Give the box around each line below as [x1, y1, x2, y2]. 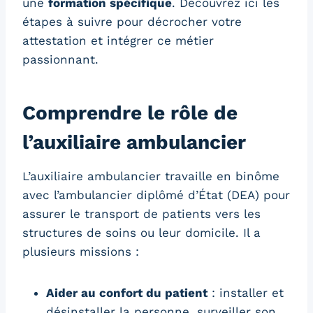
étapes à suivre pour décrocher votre [22, 15, 242, 29]
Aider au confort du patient [46, 286, 208, 300]
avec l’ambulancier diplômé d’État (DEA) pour [22, 188, 290, 203]
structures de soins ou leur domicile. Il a [22, 226, 261, 240]
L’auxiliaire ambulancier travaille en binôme [22, 169, 279, 184]
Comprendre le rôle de [22, 101, 238, 125]
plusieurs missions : [22, 245, 139, 259]
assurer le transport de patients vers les [22, 207, 261, 221]
